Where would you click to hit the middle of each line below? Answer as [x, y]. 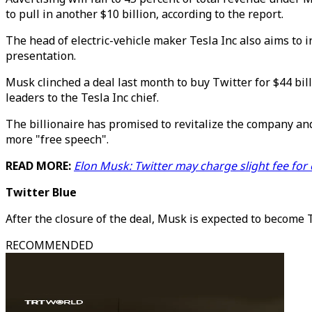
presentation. [41, 56]
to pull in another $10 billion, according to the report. [145, 14]
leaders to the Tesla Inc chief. [82, 97]
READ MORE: [40, 166]
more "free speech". [57, 139]
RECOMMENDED [49, 245]
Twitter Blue [41, 192]
